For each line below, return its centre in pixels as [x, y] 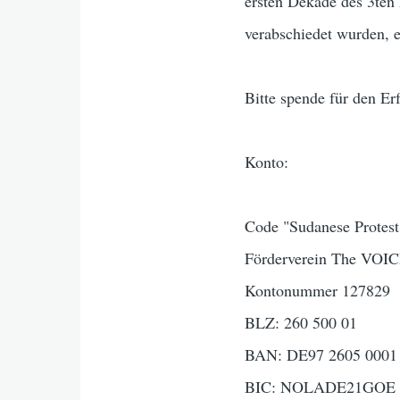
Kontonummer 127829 [318, 290]
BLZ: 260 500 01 [301, 322]
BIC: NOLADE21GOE [321, 387]
